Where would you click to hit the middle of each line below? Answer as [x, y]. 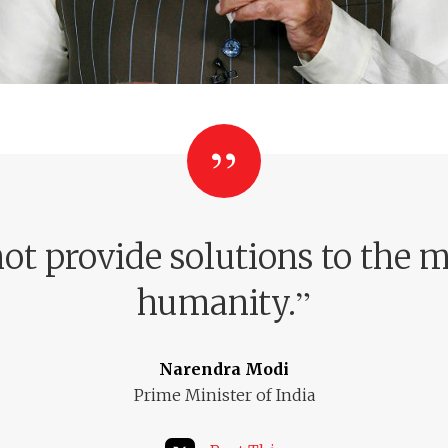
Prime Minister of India [224, 395]
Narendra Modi [224, 369]
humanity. [216, 303]
